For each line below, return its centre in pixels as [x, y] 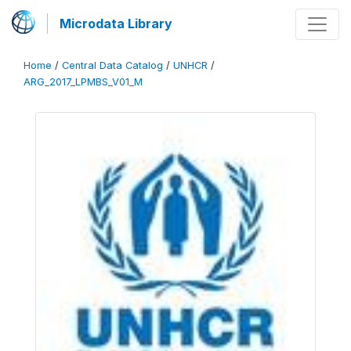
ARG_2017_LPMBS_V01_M [83, 82]
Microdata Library [116, 24]
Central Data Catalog [112, 65]
